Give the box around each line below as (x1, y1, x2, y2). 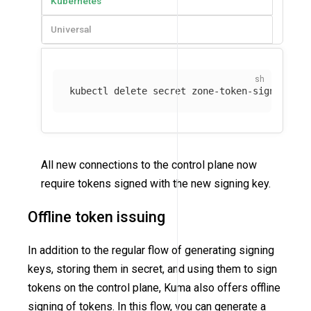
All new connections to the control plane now (41, 158, 258, 172)
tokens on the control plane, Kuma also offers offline (28, 281, 280, 295)
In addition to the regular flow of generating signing (28, 244, 274, 258)
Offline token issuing (28, 208, 165, 226)
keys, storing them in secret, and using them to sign (28, 262, 277, 276)
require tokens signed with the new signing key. (41, 177, 271, 191)
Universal (51, 23, 92, 35)
